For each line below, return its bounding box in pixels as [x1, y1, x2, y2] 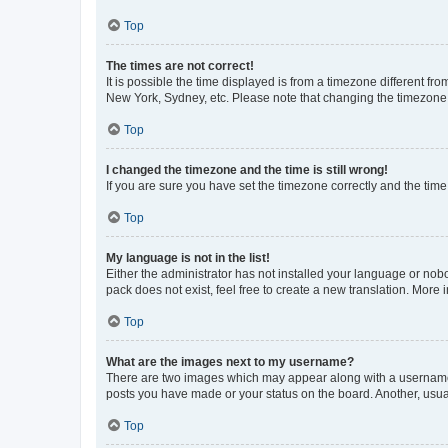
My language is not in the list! [106, 250, 270, 265]
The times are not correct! [106, 58, 254, 73]
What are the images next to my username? [106, 354, 354, 369]
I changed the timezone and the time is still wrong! [106, 162, 388, 177]
